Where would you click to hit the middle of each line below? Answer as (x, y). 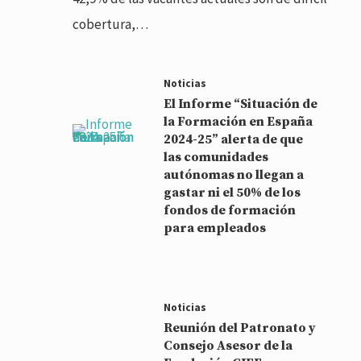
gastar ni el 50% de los (232, 192)
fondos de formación (230, 210)
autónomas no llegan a (234, 174)
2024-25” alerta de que (234, 139)
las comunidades (216, 157)
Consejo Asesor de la (228, 345)
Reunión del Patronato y (240, 328)
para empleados (215, 228)
